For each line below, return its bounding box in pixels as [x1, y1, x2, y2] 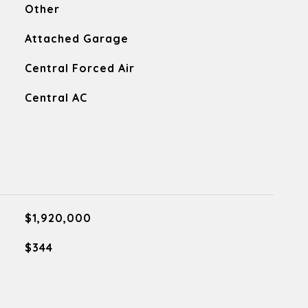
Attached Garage [24, 32, 129, 45]
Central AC [24, 91, 87, 104]
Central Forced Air [24, 61, 135, 75]
